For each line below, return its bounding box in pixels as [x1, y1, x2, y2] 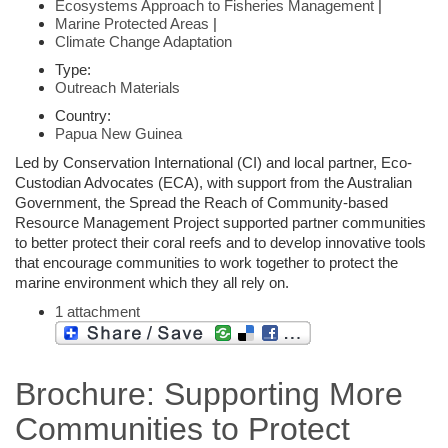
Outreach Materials [55, 78, 180, 96]
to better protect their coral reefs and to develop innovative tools [15, 233, 426, 251]
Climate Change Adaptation [55, 32, 232, 50]
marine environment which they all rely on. [15, 273, 289, 291]
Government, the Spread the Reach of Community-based [15, 193, 388, 211]
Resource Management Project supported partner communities [15, 213, 426, 231]
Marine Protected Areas [55, 14, 209, 32]
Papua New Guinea [55, 124, 182, 142]
